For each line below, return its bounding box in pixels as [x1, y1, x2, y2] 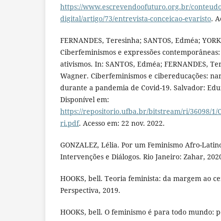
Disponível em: [60, 94, 109, 104]
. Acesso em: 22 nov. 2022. [79, 118, 165, 128]
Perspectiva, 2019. [60, 185, 120, 195]
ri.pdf [60, 118, 79, 128]
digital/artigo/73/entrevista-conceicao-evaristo [60, 13, 211, 23]
